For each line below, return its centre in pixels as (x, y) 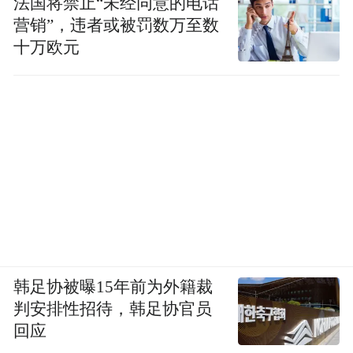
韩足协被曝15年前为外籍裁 (113, 287)
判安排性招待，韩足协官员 (113, 309)
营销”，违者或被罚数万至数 (117, 25)
